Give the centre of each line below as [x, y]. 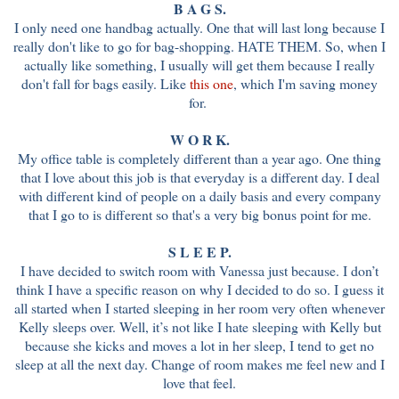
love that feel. [199, 383]
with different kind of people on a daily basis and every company [199, 196]
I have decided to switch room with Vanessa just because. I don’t [199, 271]
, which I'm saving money [305, 84]
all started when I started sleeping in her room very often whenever [199, 308]
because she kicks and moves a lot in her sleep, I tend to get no [199, 346]
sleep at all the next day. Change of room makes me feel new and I [199, 364]
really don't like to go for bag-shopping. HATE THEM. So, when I [199, 46]
